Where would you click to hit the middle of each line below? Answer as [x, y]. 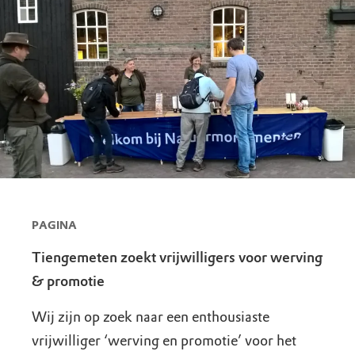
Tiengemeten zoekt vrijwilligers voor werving [177, 257]
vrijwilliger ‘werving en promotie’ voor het [164, 340]
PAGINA [54, 225]
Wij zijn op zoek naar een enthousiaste [151, 317]
